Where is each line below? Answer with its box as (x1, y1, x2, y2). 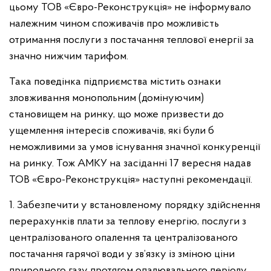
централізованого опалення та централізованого (9, 232, 238, 244)
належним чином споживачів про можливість (9, 18, 219, 30)
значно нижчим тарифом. (9, 51, 128, 63)
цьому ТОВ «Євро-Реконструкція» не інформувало (9, 2, 251, 14)
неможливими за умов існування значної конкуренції (9, 142, 260, 154)
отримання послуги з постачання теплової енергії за (9, 34, 254, 47)
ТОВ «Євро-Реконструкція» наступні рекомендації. (9, 174, 252, 186)
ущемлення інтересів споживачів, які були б (9, 125, 214, 137)
